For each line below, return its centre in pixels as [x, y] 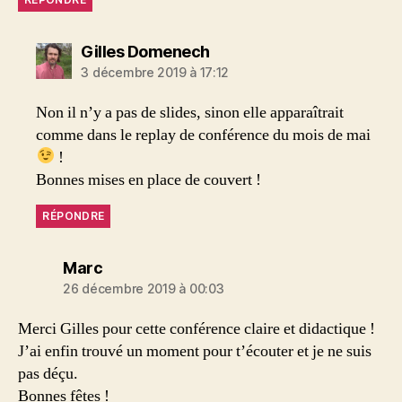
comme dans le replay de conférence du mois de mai [204, 135]
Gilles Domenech [145, 51]
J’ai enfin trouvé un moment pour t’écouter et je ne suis [195, 351]
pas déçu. [48, 373]
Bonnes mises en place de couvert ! [149, 179]
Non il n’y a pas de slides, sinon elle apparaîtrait [190, 112]
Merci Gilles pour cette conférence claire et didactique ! [197, 328]
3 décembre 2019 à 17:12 [155, 72]
